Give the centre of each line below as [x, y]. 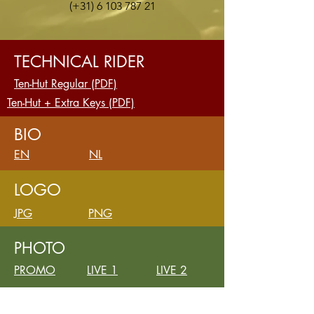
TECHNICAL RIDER [79, 62]
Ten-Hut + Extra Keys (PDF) [71, 103]
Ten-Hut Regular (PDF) [66, 84]
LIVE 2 [172, 270]
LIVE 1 [102, 270]
